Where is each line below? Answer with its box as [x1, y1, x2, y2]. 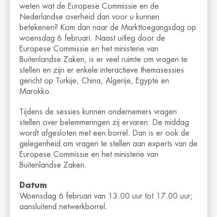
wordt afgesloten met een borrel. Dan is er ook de [19, 129, 189, 138]
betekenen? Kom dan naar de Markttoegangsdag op [19, 24, 196, 32]
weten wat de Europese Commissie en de [19, 2, 159, 11]
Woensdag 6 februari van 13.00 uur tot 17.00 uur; [19, 192, 192, 201]
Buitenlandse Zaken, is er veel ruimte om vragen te [19, 56, 187, 64]
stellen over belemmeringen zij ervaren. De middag [19, 119, 189, 127]
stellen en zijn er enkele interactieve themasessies [19, 66, 184, 75]
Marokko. [19, 88, 52, 96]
